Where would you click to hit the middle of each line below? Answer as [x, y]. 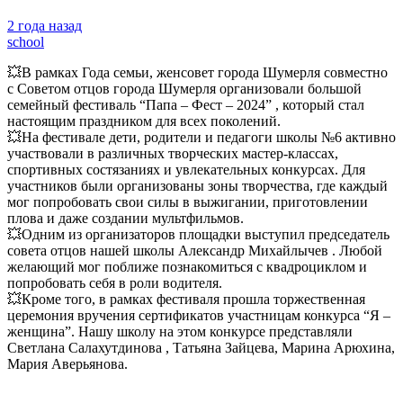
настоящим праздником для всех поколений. [144, 121]
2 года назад [45, 25]
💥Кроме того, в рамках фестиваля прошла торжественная [186, 299]
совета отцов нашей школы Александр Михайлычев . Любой [195, 250]
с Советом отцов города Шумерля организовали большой [184, 88]
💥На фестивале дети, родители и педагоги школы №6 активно [201, 137]
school [26, 41]
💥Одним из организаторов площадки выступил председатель [198, 234]
